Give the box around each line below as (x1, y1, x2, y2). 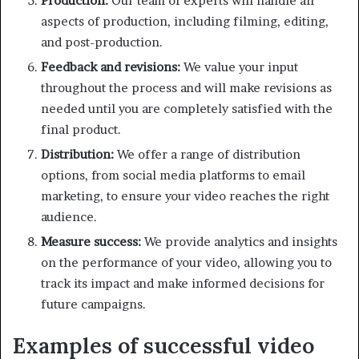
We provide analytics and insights (141, 234, 337, 250)
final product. (41, 122, 121, 138)
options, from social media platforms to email (41, 167, 305, 184)
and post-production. (41, 34, 163, 50)
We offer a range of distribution (114, 147, 301, 163)
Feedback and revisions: (41, 59, 180, 75)
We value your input (180, 59, 298, 75)
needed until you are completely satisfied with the (41, 101, 333, 117)
